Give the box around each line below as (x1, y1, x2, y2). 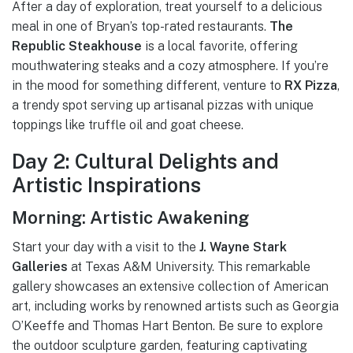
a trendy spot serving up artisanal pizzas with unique (12, 97, 314, 113)
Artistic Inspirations (12, 173, 201, 198)
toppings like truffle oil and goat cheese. (12, 117, 243, 132)
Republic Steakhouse (12, 38, 142, 54)
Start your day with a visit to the (12, 240, 199, 255)
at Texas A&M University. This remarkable (68, 259, 310, 275)
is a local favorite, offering (142, 38, 298, 54)
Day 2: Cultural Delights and (12, 150, 279, 174)
